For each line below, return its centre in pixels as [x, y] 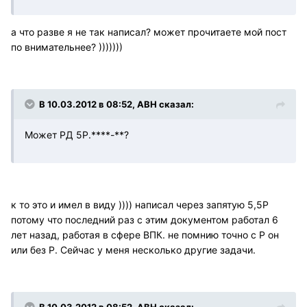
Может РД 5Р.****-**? [77, 134]
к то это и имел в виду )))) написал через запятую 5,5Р [140, 204]
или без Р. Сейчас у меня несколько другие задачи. [133, 249]
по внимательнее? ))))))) [67, 47]
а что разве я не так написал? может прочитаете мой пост [149, 32]
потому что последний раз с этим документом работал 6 [145, 219]
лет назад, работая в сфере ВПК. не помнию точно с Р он [145, 234]
